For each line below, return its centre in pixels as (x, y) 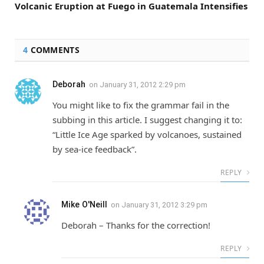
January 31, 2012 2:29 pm (143, 85)
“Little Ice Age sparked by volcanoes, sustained (147, 134)
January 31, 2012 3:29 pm (164, 205)
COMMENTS (54, 50)
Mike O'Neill (84, 204)
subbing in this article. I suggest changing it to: (147, 120)
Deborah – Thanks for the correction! (136, 225)
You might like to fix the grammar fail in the (141, 105)
